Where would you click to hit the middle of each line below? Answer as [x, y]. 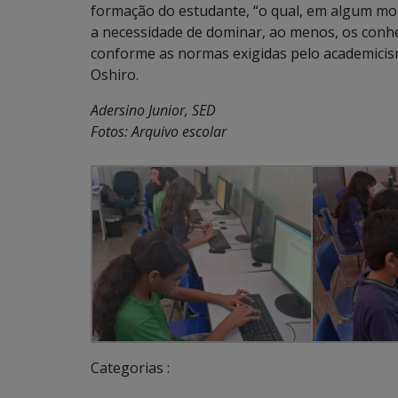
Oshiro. [115, 75]
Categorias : [130, 368]
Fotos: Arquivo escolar [159, 131]
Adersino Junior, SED [153, 110]
